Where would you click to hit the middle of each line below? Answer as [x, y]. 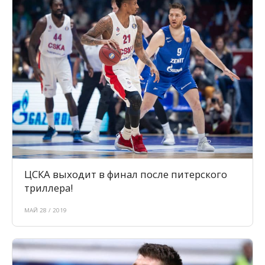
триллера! [49, 188]
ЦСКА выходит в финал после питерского [126, 174]
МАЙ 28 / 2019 [46, 211]
